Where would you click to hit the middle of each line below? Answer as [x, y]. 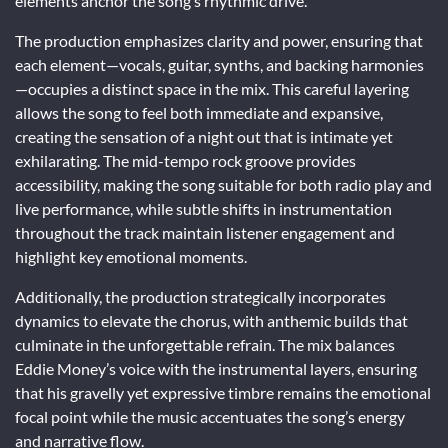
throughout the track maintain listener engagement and [205, 232]
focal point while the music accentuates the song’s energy [210, 416]
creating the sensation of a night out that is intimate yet [204, 136]
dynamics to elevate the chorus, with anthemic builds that [211, 320]
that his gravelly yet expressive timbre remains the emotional [223, 392]
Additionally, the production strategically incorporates [200, 296]
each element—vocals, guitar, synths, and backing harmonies [219, 64]
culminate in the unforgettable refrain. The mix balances [205, 344]
